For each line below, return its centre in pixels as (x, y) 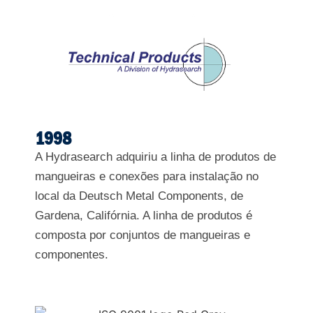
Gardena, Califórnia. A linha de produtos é (144, 216)
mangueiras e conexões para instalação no (147, 177)
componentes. (72, 255)
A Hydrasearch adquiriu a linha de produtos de (155, 157)
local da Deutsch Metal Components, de (139, 196)
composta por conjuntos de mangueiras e (143, 235)
